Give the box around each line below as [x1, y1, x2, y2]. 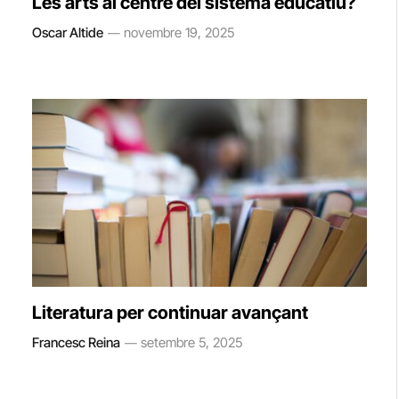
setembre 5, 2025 [141, 334, 242, 351]
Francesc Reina [32, 334, 120, 351]
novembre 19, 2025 [124, 23, 234, 41]
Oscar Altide [32, 23, 103, 41]
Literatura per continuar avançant [32, 302, 308, 323]
